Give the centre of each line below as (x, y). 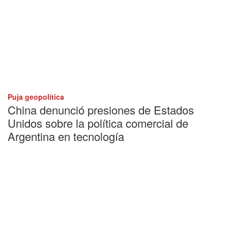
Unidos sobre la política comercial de (98, 123)
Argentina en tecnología (66, 136)
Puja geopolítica (36, 96)
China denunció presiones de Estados (101, 109)
